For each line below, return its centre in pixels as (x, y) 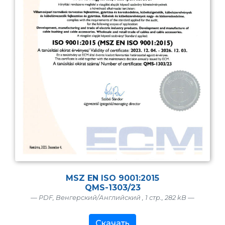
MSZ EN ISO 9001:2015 (113, 178)
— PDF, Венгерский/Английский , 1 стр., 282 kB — (113, 197)
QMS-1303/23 (113, 187)
